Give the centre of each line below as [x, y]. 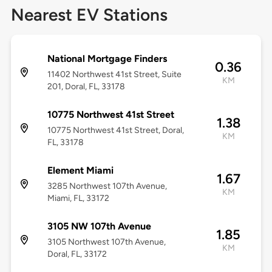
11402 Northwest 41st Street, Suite [114, 75]
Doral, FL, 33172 [77, 254]
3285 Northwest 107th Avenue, [107, 186]
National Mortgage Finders [107, 59]
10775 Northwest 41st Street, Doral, [115, 131]
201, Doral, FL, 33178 [86, 87]
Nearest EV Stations [89, 15]
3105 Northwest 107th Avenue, [106, 242]
